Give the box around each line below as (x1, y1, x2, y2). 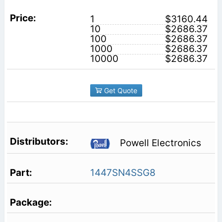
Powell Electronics (119, 137, 201, 149)
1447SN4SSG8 (90, 167, 156, 179)
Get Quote (102, 86, 137, 95)
